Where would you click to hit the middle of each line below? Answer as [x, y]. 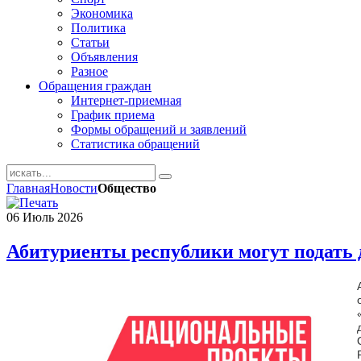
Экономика [102, 13]
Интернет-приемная [126, 100]
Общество [127, 188]
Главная [28, 188]
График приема [113, 115]
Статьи [90, 42]
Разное [89, 71]
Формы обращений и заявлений [159, 129]
